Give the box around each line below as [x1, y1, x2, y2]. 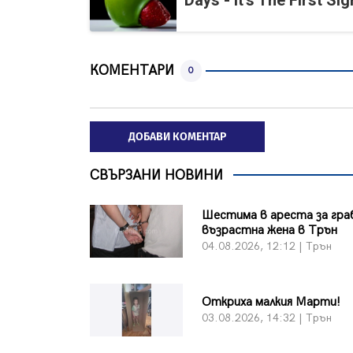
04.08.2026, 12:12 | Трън [202, 240, 333, 254]
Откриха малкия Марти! [202, 294, 341, 310]
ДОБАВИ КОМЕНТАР [128, 129, 226, 143]
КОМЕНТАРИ [90, 62, 174, 80]
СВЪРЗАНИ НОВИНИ [90, 166, 223, 184]
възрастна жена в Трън [202, 223, 338, 239]
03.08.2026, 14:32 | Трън [202, 310, 333, 325]
